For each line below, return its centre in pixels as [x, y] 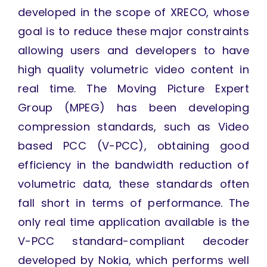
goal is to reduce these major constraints [133, 32]
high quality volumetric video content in [133, 70]
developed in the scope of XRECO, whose [133, 13]
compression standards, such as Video [133, 127]
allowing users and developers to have [133, 51]
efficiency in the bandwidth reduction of [133, 165]
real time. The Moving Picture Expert [133, 89]
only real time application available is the [133, 222]
